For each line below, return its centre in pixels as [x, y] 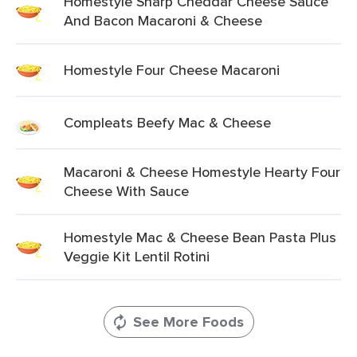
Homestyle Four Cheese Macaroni [172, 70]
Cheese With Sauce [126, 191]
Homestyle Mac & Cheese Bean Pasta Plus [200, 237]
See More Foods [188, 322]
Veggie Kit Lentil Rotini [137, 256]
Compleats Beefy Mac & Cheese [167, 122]
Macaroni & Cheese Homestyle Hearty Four [202, 172]
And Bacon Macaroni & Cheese [163, 20]
